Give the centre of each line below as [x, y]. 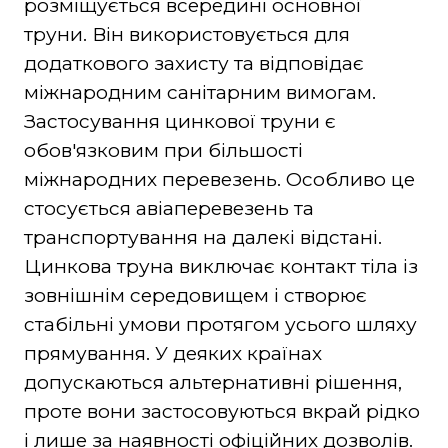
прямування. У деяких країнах [172, 353]
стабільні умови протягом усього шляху [220, 324]
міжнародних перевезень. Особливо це [219, 179]
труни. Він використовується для [186, 34]
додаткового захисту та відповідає [193, 63]
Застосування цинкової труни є [179, 121]
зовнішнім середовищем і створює [195, 295]
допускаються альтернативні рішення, [212, 382]
